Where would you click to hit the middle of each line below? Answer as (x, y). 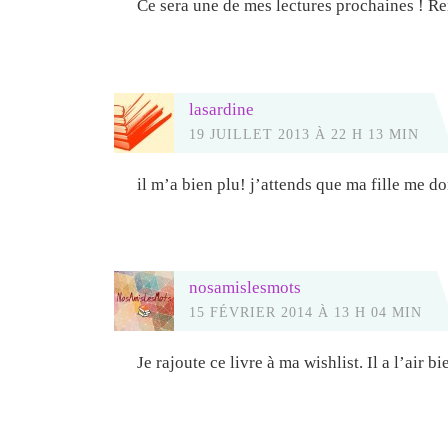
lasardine (221, 109)
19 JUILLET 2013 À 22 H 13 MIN (304, 133)
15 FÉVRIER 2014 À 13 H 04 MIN (305, 312)
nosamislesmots (245, 288)
